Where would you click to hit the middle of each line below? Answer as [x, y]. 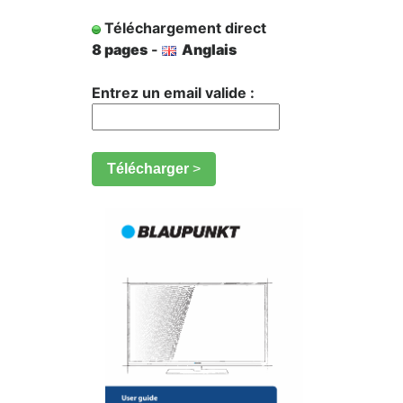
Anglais [206, 49]
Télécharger [150, 169]
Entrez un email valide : [173, 93]
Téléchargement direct [184, 28]
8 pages [120, 49]
